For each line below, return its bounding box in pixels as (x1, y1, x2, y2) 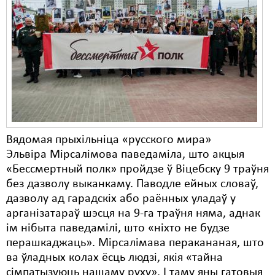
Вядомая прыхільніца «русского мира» (6, 134, 211, 146)
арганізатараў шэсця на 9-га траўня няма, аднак (6, 207, 260, 220)
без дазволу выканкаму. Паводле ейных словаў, (6, 178, 258, 190)
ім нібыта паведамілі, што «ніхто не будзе (6, 222, 230, 234)
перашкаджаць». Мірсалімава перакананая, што (6, 237, 264, 249)
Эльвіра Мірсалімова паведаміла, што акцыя (6, 149, 244, 161)
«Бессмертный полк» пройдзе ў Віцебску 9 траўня (6, 163, 269, 176)
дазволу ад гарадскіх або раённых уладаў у (6, 193, 236, 205)
